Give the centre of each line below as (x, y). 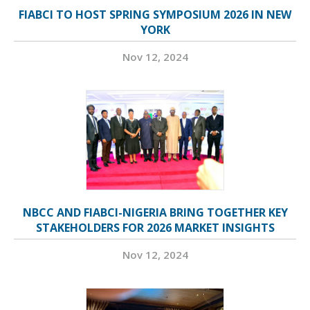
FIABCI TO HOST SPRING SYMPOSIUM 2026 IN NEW (155, 15)
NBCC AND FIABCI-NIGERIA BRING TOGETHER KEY (155, 213)
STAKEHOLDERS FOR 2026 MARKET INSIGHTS (155, 228)
